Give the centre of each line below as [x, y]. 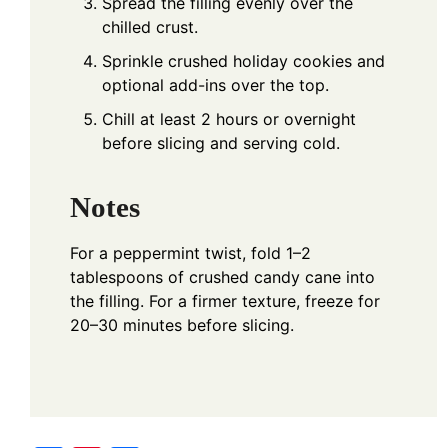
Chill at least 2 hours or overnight [229, 118]
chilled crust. [150, 26]
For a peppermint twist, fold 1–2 [190, 253]
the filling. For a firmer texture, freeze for [225, 301]
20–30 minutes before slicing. [182, 325]
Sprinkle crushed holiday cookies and [243, 60]
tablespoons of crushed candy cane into [222, 277]
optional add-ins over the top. [215, 84]
